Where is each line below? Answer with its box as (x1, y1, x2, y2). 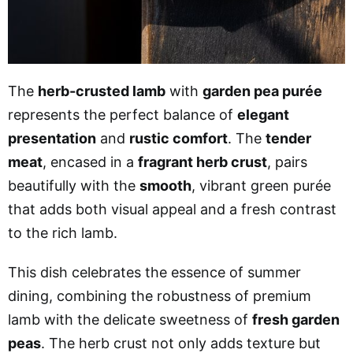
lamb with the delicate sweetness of (8, 310, 252, 328)
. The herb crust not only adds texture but (41, 334, 321, 351)
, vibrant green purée (191, 176, 331, 194)
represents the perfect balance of (8, 106, 237, 123)
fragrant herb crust (138, 153, 267, 170)
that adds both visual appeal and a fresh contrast (8, 200, 336, 217)
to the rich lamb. (8, 224, 117, 241)
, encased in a (43, 153, 138, 170)
